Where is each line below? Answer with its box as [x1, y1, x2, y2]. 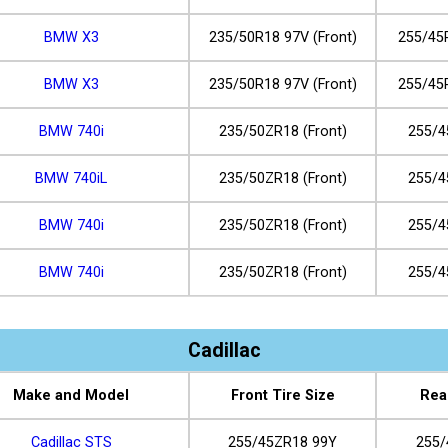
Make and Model [13, 386, 129, 404]
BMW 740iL [35, 170, 107, 188]
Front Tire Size [230, 386, 335, 404]
